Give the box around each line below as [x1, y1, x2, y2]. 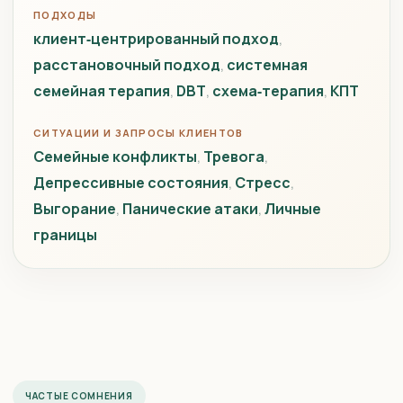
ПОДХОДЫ [33, 8, 97, 22]
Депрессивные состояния [33, 173, 228, 193]
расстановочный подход [33, 55, 220, 75]
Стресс [235, 173, 291, 193]
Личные [264, 199, 321, 219]
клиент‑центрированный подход [33, 29, 279, 49]
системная [227, 55, 308, 75]
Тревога [203, 147, 264, 166]
